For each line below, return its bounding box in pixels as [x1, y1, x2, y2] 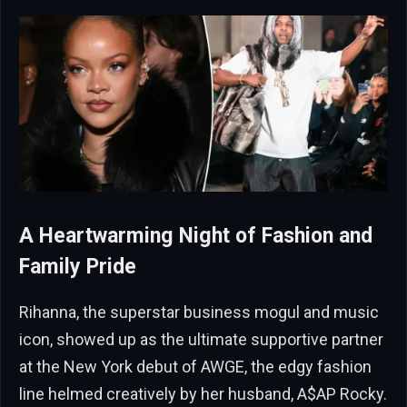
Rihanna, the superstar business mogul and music [19, 302, 379, 322]
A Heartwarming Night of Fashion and [19, 223, 372, 249]
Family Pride [19, 254, 136, 280]
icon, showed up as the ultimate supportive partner [19, 329, 383, 349]
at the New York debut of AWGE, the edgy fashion [19, 356, 372, 376]
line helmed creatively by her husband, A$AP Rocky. [19, 383, 387, 403]
